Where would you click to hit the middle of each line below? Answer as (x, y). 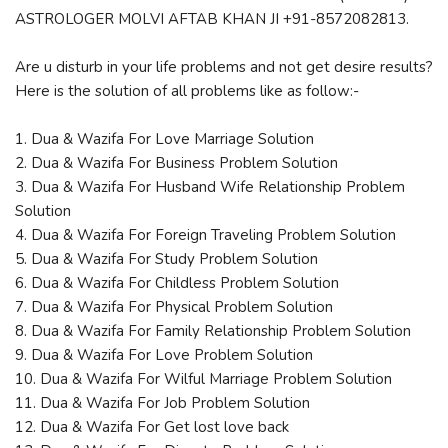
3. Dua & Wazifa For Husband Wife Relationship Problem (210, 186)
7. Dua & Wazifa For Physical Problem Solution (174, 306)
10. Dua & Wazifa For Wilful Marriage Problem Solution (203, 378)
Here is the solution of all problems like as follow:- (187, 90)
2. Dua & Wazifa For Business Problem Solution (176, 162)
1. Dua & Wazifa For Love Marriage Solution (164, 138)
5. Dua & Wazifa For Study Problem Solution (166, 258)
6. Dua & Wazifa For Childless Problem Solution (177, 282)
